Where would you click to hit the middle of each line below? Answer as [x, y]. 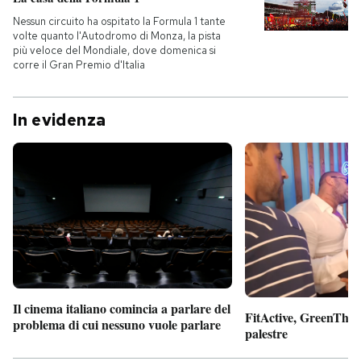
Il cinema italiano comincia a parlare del [122, 309]
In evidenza [60, 120]
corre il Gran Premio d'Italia [79, 65]
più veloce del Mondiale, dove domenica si [114, 50]
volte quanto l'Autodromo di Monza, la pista [117, 36]
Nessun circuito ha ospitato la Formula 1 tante [119, 21]
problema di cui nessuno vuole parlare [117, 325]
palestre [266, 333]
